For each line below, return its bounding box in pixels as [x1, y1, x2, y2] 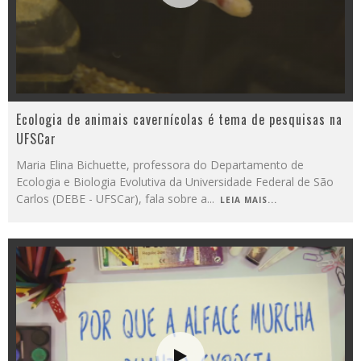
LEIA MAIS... [220, 194, 277, 205]
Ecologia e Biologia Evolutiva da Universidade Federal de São [16, 174, 334, 189]
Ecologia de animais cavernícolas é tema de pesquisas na [16, 110, 342, 129]
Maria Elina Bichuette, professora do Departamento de [16, 157, 304, 172]
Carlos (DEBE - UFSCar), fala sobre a [16, 191, 207, 206]
